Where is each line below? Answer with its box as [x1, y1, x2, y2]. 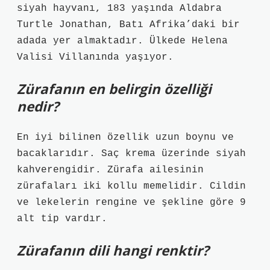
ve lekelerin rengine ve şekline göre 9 [17, 197, 246, 208]
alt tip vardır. [17, 213, 107, 224]
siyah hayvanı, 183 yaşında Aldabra [17, 3, 222, 14]
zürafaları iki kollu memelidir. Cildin [17, 181, 246, 192]
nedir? [17, 97, 59, 116]
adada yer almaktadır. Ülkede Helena [17, 36, 228, 46]
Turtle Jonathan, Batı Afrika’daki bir [17, 19, 240, 30]
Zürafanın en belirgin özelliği [17, 80, 212, 98]
